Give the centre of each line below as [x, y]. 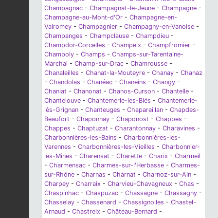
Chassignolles [144, 202]
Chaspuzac [102, 193]
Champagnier [98, 26]
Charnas [93, 174]
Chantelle [175, 91]
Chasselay [59, 202]
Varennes [58, 146]
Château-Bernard [132, 211]
